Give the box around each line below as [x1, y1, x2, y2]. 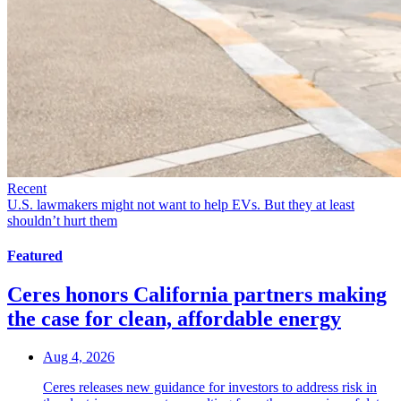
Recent [7, 180, 47, 196]
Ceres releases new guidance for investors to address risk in [43, 380, 377, 396]
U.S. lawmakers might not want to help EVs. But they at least [7, 196, 354, 212]
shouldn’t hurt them [7, 212, 117, 228]
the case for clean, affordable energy [7, 307, 341, 331]
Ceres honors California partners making [7, 283, 387, 307]
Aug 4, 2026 [43, 349, 115, 365]
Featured [7, 248, 63, 264]
